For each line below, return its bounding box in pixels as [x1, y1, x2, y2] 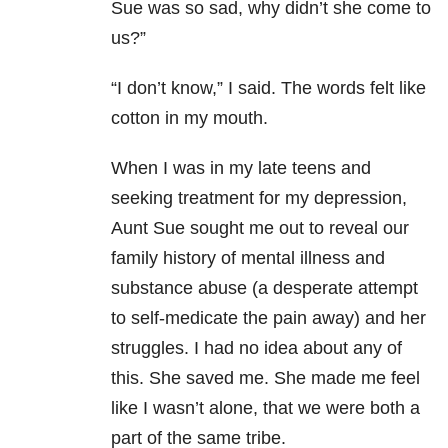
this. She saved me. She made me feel [111, 368, 420, 389]
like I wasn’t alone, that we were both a [111, 398, 420, 419]
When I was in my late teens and [111, 158, 371, 179]
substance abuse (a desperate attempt [111, 278, 418, 299]
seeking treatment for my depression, [111, 188, 407, 209]
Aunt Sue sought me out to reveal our [111, 218, 409, 239]
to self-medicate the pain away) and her [111, 308, 426, 329]
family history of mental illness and [111, 248, 385, 269]
